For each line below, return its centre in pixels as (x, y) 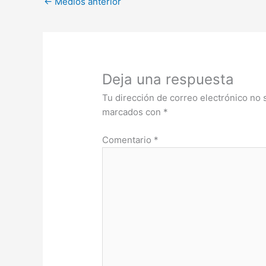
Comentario (128, 140)
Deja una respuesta (168, 80)
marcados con (133, 112)
